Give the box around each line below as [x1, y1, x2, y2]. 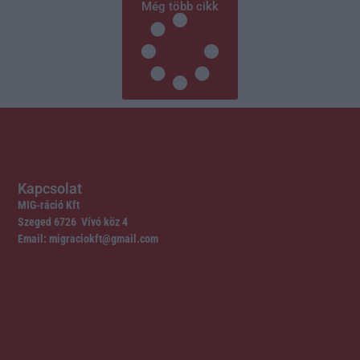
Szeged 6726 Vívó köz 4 [18, 215, 129, 228]
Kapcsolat [18, 179, 83, 197]
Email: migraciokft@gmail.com [18, 231, 159, 245]
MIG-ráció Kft [18, 198, 80, 211]
